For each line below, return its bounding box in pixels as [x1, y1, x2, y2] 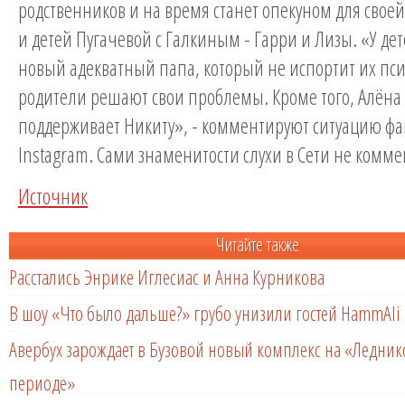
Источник [18, 181, 88, 211]
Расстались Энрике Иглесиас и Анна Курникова [9, 263, 325, 290]
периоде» [9, 369, 75, 387]
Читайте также [216, 231, 299, 257]
